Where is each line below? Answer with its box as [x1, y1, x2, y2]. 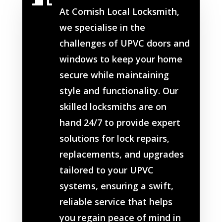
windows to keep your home [59, 53, 182, 65]
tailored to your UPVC [59, 164, 154, 176]
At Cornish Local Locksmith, [59, 5, 179, 18]
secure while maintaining [59, 69, 169, 81]
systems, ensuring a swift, [59, 180, 173, 192]
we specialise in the [59, 21, 145, 34]
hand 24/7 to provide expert [59, 116, 180, 129]
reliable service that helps [59, 196, 172, 208]
